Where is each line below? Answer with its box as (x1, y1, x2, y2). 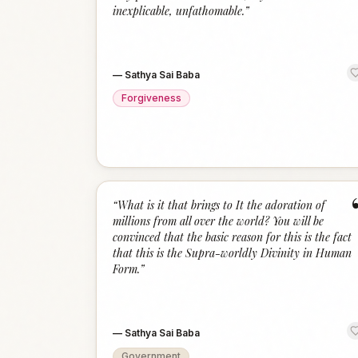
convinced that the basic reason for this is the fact (113, 229, 352, 245)
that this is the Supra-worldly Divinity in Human (113, 245, 352, 261)
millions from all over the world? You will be (113, 213, 324, 229)
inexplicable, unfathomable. (113, 3, 245, 18)
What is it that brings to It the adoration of (117, 197, 325, 213)
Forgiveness (121, 92, 181, 104)
